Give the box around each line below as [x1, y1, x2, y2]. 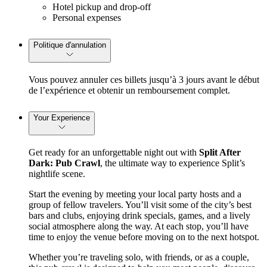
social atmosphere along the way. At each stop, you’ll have [29, 221, 249, 231]
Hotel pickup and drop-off [52, 2, 151, 13]
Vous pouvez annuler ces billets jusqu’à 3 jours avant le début [29, 74, 259, 85]
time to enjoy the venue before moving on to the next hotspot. [29, 231, 259, 242]
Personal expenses [52, 13, 121, 23]
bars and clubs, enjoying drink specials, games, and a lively [29, 210, 250, 221]
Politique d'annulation [33, 41, 106, 50]
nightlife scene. [29, 168, 85, 179]
